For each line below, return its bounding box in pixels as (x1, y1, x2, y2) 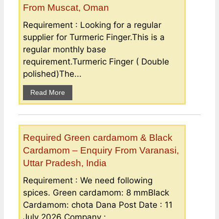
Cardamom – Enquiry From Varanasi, (23, 145, 179, 155)
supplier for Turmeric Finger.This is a (23, 32, 165, 42)
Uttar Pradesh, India (23, 157, 107, 168)
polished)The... (23, 68, 82, 79)
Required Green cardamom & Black (23, 132, 173, 143)
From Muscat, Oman (23, 2, 109, 13)
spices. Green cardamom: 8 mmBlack (23, 187, 169, 197)
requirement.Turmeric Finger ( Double (23, 56, 169, 66)
